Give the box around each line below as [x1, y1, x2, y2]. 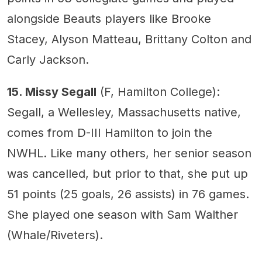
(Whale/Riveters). [7, 228, 103, 242]
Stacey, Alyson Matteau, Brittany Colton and [7, 32, 251, 46]
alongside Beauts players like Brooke [7, 12, 211, 26]
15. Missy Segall [7, 85, 96, 99]
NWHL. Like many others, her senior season [7, 146, 251, 160]
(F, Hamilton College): [96, 85, 220, 99]
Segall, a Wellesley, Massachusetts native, [7, 105, 241, 119]
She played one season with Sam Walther [7, 208, 238, 222]
